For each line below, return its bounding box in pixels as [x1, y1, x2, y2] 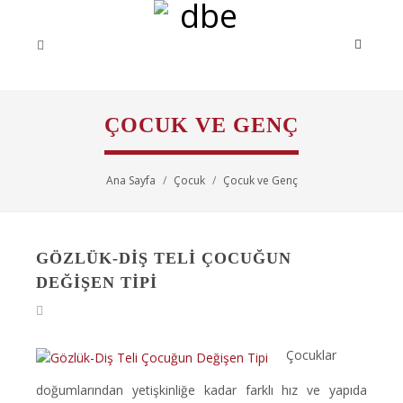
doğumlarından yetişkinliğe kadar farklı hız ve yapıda [36, 381, 367, 399]
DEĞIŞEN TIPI [36, 273, 157, 291]
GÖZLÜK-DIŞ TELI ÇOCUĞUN [36, 249, 291, 267]
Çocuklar [286, 346, 336, 363]
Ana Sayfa [105, 173, 156, 188]
